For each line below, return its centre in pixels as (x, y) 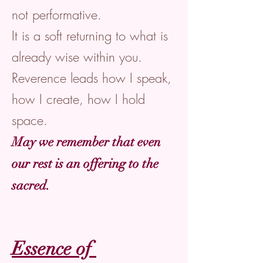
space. (30, 120)
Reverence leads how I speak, (92, 78)
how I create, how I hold (78, 99)
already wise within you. (77, 57)
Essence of (54, 249)
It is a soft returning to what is (90, 36)
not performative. (57, 15)
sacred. (31, 185)
